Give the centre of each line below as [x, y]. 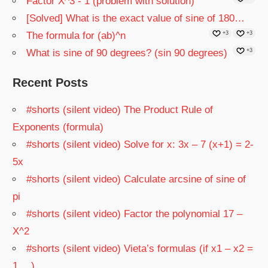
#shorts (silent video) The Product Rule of [120, 110]
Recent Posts [51, 83]
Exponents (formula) [58, 127]
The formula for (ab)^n [76, 36]
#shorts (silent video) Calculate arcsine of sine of [136, 179]
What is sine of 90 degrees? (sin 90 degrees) [127, 53]
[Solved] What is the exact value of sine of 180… [136, 19]
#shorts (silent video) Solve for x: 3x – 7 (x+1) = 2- [140, 145]
